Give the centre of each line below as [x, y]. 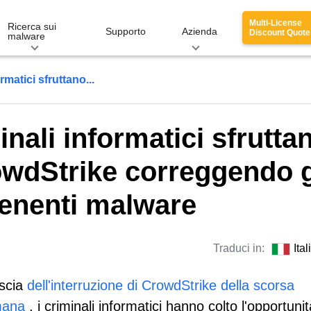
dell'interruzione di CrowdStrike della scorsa [161, 285]
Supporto [126, 31]
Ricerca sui [32, 26]
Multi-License [276, 23]
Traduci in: [240, 248]
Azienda [200, 31]
